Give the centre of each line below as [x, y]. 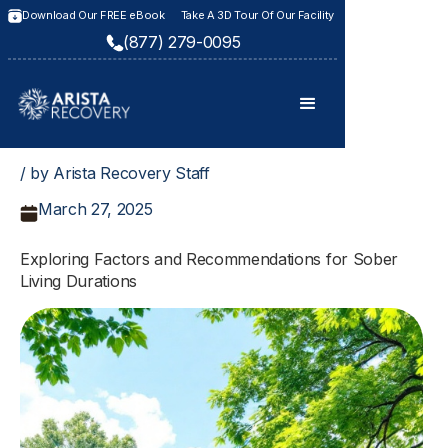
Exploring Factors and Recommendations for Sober [209, 259]
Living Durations [78, 281]
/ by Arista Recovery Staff [115, 173]
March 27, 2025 [95, 209]
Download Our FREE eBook [93, 15]
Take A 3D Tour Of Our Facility [257, 15]
